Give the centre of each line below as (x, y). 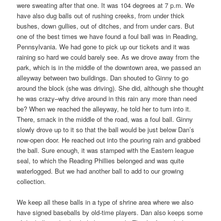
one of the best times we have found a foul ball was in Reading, (108, 36)
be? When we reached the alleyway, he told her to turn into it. (104, 109)
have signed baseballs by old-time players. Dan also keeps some (110, 213)
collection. (32, 181)
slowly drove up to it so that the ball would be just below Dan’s (106, 129)
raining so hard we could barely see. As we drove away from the (108, 57)
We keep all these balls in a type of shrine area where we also (105, 202)
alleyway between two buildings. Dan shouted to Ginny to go (103, 77)
